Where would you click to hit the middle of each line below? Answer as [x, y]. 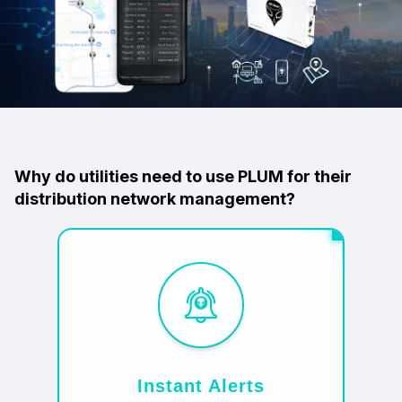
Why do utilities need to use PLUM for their [183, 177]
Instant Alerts [201, 386]
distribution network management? [155, 199]
